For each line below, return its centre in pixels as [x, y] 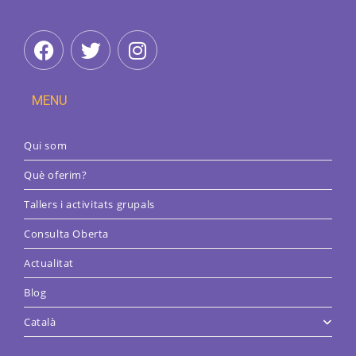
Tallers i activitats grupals [89, 205]
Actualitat [49, 263]
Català [40, 322]
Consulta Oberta [66, 234]
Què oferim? [56, 175]
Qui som [46, 146]
